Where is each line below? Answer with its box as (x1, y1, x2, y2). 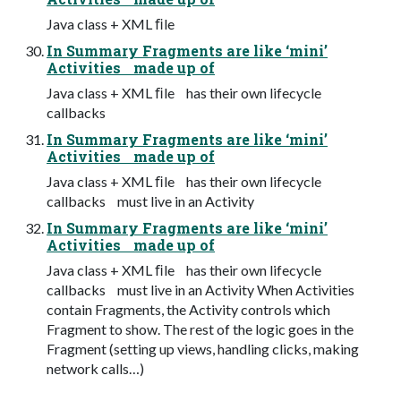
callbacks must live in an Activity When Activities (47, 280, 354, 298)
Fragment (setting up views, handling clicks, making (47, 339, 359, 357)
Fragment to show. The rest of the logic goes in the (47, 320, 354, 337)
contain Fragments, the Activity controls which (47, 300, 330, 318)
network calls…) (47, 359, 144, 377)
